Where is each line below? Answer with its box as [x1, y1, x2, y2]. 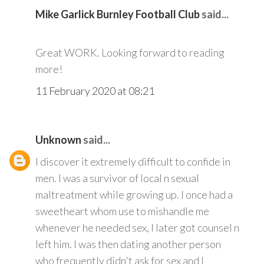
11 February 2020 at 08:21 [35, 84, 154, 97]
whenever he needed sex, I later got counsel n [35, 220, 239, 234]
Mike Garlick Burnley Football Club [35, 7, 200, 21]
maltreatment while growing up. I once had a [35, 187, 233, 201]
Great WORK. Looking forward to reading [35, 45, 225, 59]
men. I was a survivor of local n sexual [35, 171, 199, 184]
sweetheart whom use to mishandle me [35, 204, 209, 217]
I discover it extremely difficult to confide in [35, 154, 230, 168]
